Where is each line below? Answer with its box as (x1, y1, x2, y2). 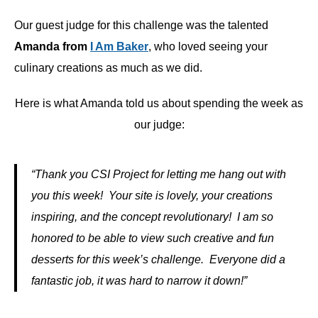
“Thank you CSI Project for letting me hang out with (31, 168, 286, 180)
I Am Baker (90, 40, 148, 53)
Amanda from (14, 40, 90, 53)
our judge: (133, 119, 185, 131)
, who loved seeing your (148, 40, 268, 53)
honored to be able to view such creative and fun (31, 232, 274, 244)
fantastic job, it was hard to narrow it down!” (31, 275, 247, 287)
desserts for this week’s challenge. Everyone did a (31, 253, 285, 265)
